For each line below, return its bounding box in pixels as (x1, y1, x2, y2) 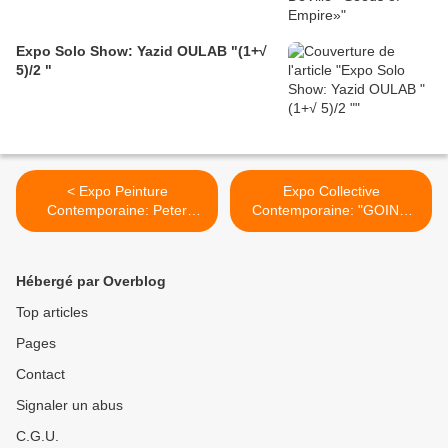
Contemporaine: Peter (47, 202, 187, 219)
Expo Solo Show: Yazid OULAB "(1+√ (16, 43, 267, 60)
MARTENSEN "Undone (44, 221, 190, 238)
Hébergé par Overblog (16, 273, 166, 290)
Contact (16, 366, 65, 383)
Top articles (16, 304, 88, 321)
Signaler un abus (16, 397, 123, 414)
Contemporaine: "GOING (252, 202, 410, 219)
